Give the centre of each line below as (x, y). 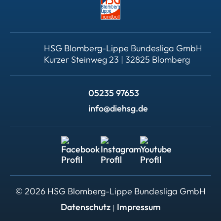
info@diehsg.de (118, 109)
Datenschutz (85, 207)
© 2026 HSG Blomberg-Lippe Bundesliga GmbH (110, 191)
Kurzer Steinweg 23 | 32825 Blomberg (117, 60)
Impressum (139, 207)
